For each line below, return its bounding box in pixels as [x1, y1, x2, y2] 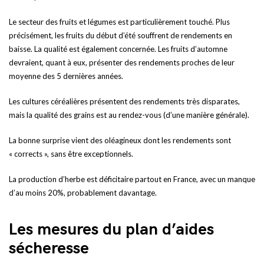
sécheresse [9, 239, 89, 258]
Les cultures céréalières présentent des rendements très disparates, [9, 97, 240, 106]
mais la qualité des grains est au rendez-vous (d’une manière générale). [9, 110, 249, 120]
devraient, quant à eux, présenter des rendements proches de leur [9, 58, 235, 67]
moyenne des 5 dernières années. [9, 71, 123, 81]
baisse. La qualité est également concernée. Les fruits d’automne [9, 44, 227, 54]
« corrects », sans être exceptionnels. [9, 149, 133, 159]
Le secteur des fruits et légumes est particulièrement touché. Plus [9, 17, 230, 27]
